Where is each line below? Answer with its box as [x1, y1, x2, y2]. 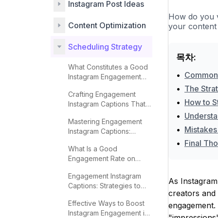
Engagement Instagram [68, 172, 141, 180]
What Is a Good [68, 145, 117, 153]
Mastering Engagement [68, 117, 142, 126]
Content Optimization [68, 20, 146, 30]
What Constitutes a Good [68, 63, 148, 71]
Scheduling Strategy [68, 42, 142, 52]
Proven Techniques [68, 137, 131, 145]
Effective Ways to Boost [68, 199, 145, 207]
